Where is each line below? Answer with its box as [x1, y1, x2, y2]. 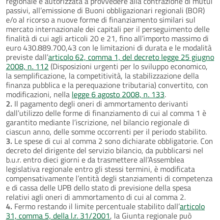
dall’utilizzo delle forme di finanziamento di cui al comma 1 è [6, 107, 206, 119]
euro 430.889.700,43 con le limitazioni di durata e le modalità [6, 41, 212, 54]
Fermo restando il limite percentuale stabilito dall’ [14, 200, 180, 212]
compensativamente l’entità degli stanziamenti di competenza [6, 172, 213, 184]
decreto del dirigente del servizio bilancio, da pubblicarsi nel [6, 144, 203, 156]
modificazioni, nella [6, 88, 72, 100]
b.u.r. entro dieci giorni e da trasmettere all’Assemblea [6, 153, 184, 165]
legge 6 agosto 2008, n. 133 [72, 88, 165, 100]
